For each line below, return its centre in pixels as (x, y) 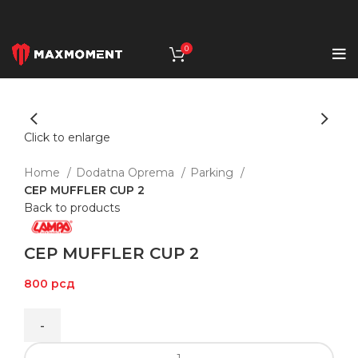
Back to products (72, 208)
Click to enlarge (67, 138)
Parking (213, 173)
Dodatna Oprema (127, 173)
